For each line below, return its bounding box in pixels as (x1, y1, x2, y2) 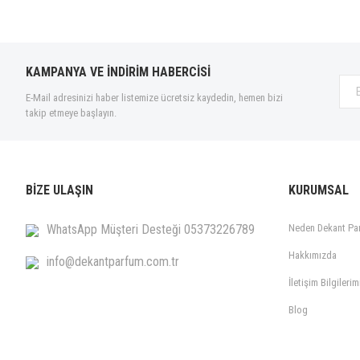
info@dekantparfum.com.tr (47, 254, 179, 269)
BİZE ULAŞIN (26, 182, 93, 198)
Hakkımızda (288, 249, 337, 261)
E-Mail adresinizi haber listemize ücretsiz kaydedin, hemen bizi (26, 92, 283, 104)
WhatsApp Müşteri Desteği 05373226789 (47, 222, 255, 237)
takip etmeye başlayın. (26, 107, 117, 119)
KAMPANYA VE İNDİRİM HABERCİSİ (26, 64, 211, 80)
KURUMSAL (288, 182, 349, 198)
